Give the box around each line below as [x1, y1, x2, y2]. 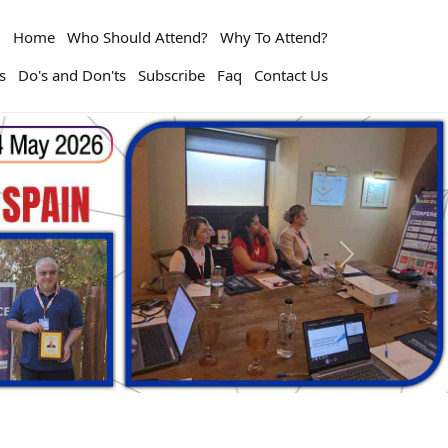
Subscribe [138, 64, 205, 85]
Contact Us [254, 64, 328, 85]
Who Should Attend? [67, 26, 208, 47]
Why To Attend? [220, 26, 328, 47]
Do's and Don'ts [18, 64, 126, 85]
